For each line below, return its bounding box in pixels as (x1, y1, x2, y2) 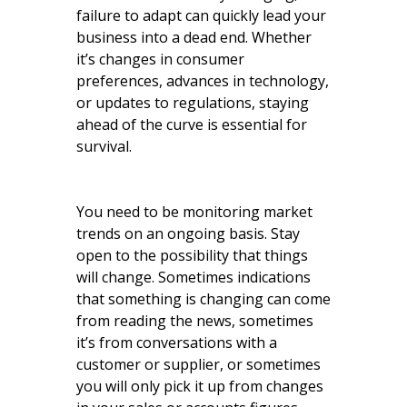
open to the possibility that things (76, 244, 308, 265)
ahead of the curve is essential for (76, 114, 307, 134)
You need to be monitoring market (76, 201, 313, 222)
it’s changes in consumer (76, 48, 244, 69)
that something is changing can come (76, 288, 331, 309)
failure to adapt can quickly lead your (76, 5, 326, 25)
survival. (76, 135, 132, 156)
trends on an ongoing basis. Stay (76, 223, 300, 243)
